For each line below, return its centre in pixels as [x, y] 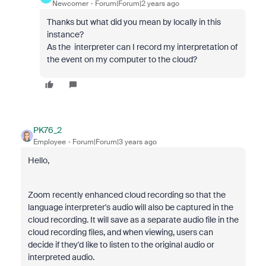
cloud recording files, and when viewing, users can [120, 232]
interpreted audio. [61, 257]
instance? [66, 34]
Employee [49, 142]
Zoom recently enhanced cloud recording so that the [126, 195]
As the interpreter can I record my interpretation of [142, 47]
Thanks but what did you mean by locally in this [134, 22]
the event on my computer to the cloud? [122, 59]
